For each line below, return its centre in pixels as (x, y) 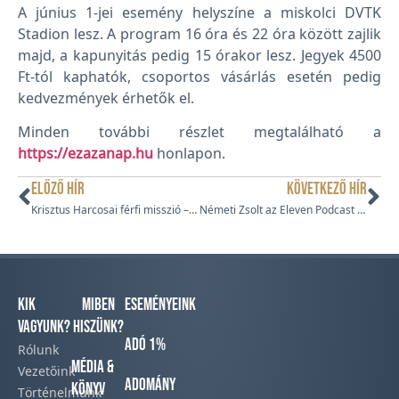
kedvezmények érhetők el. (106, 98)
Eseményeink (160, 305)
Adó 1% (145, 346)
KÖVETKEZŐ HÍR (327, 190)
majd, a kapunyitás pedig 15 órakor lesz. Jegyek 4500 (199, 55)
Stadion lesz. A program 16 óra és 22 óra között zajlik (199, 33)
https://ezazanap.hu (85, 154)
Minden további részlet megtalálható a (199, 132)
